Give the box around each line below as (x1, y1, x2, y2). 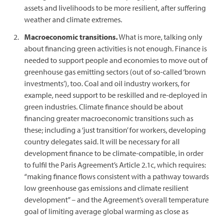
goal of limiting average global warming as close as (24, 206, 188, 216)
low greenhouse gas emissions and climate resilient (24, 183, 188, 193)
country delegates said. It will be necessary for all (24, 137, 180, 146)
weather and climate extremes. (24, 15, 122, 24)
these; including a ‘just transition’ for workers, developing (24, 125, 206, 135)
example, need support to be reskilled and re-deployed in (24, 90, 207, 100)
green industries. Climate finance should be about (24, 102, 183, 111)
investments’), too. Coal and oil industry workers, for (24, 78, 190, 88)
